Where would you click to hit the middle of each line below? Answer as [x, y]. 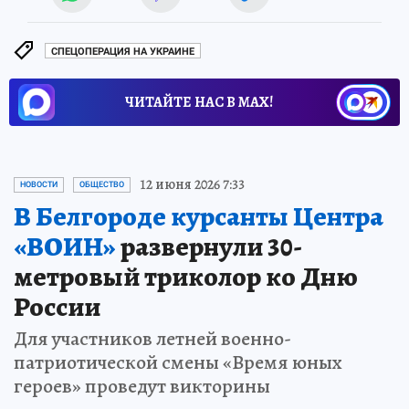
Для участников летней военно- [152, 339]
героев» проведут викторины [142, 387]
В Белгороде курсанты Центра [199, 217]
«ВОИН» [65, 247]
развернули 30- [209, 247]
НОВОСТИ [39, 185]
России [57, 307]
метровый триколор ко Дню [186, 277]
